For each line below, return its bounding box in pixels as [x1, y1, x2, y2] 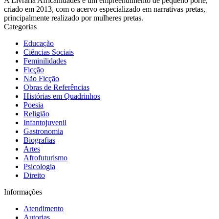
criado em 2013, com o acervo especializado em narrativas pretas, [4, 5, 205, 13]
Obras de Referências [23, 83, 89, 91]
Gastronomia [23, 127, 63, 135]
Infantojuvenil [23, 118, 66, 127]
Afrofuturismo [23, 153, 67, 162]
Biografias [23, 136, 55, 144]
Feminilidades [23, 57, 66, 65]
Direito [23, 171, 45, 179]
